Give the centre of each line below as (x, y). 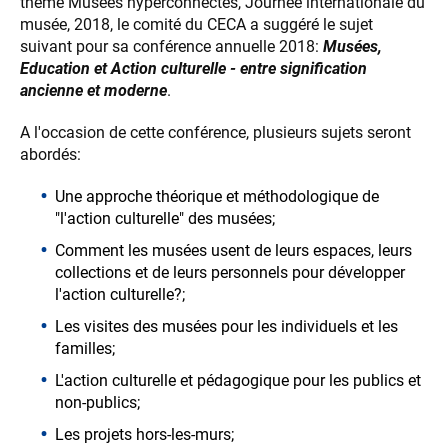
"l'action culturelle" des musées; (165, 219)
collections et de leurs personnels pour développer (230, 273)
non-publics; (97, 403)
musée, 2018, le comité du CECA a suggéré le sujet (198, 25)
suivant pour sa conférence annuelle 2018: (171, 47)
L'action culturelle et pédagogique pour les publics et (238, 381)
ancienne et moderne (93, 91)
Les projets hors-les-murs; (144, 435)
